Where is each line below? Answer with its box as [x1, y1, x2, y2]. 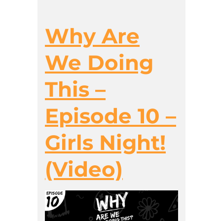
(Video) [45, 156, 123, 183]
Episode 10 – [45, 103, 176, 129]
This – [45, 76, 106, 103]
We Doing [45, 50, 153, 76]
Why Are [45, 23, 140, 49]
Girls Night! [45, 130, 166, 156]
